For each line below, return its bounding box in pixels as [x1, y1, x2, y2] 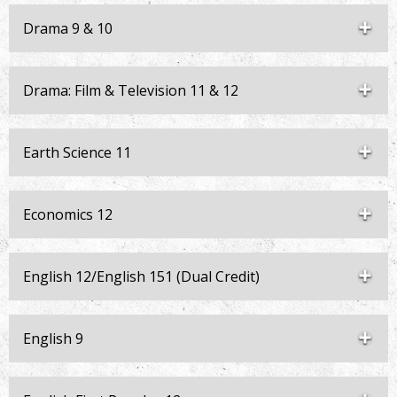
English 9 [23, 329, 83, 348]
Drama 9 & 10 [23, 19, 113, 38]
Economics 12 [23, 205, 113, 224]
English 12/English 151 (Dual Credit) [23, 267, 260, 286]
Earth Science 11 [23, 143, 131, 162]
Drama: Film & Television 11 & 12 [23, 81, 238, 100]
